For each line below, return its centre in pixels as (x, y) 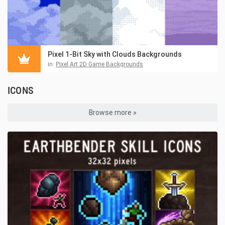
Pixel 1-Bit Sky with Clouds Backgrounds (115, 54)
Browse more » (113, 112)
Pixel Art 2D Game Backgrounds (99, 64)
